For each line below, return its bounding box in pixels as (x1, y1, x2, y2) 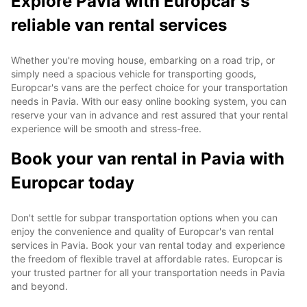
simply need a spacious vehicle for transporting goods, (11, 67, 256, 79)
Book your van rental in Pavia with (11, 148, 284, 169)
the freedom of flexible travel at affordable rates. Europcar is (11, 252, 282, 265)
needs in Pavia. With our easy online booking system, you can (11, 95, 286, 107)
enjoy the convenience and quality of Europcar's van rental (11, 225, 273, 237)
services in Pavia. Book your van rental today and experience (11, 238, 285, 251)
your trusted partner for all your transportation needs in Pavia (11, 266, 285, 278)
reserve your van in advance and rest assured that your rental (11, 108, 288, 121)
